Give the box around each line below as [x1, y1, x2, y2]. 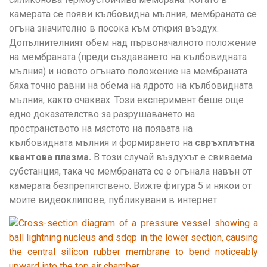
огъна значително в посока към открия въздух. [9, 23, 219, 35]
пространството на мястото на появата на [9, 123, 193, 135]
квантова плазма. [9, 151, 91, 163]
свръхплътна [195, 137, 255, 149]
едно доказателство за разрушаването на [9, 108, 195, 120]
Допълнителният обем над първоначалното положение [9, 37, 256, 49]
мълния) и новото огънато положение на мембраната [9, 66, 247, 77]
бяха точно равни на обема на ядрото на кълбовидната [9, 80, 253, 92]
